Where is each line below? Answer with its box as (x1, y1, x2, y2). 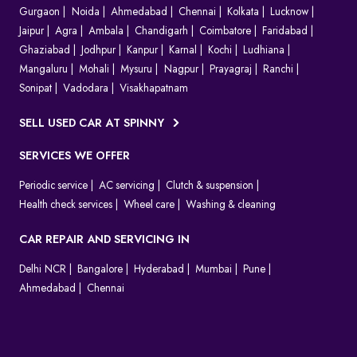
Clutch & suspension (166, 180, 253, 192)
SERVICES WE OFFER (19, 151, 130, 163)
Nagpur (163, 64, 198, 76)
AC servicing (99, 180, 155, 192)
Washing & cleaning (186, 199, 276, 211)
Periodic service (19, 180, 88, 192)
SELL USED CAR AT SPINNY (19, 118, 164, 131)
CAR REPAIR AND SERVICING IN (19, 234, 190, 247)
